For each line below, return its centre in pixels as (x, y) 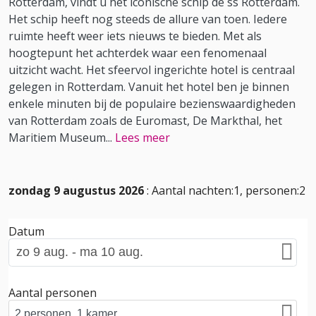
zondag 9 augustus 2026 (76, 191)
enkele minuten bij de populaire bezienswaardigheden (152, 103)
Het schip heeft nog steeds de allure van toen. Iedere (148, 19)
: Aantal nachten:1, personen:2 (225, 191)
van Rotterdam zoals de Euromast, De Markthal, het (145, 120)
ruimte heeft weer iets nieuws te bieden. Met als (135, 36)
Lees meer (142, 137)
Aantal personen (53, 293)
